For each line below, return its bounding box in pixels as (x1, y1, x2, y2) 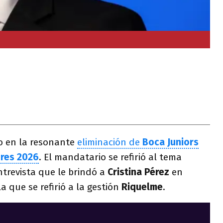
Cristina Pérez (108, 166, 169, 178)
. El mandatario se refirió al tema (39, 151, 182, 163)
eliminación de (77, 136, 142, 148)
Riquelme (121, 181, 163, 193)
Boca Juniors (142, 136, 199, 148)
